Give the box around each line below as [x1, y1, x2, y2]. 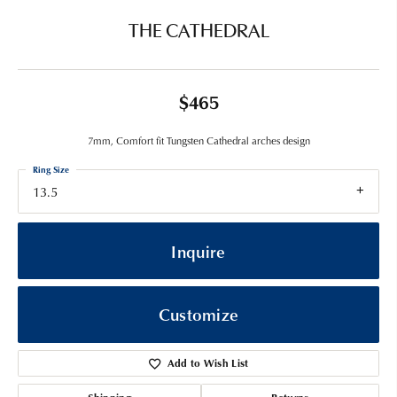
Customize [158, 302, 239, 327]
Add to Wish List [167, 355, 249, 371]
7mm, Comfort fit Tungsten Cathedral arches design [87, 133, 310, 148]
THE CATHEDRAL [128, 22, 269, 43]
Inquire [171, 238, 226, 263]
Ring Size [33, 163, 69, 175]
